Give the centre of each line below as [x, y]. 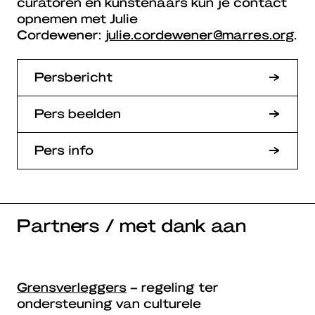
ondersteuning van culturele [109, 302]
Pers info [64, 149]
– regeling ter [173, 286]
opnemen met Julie [77, 18]
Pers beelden [78, 112]
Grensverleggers [72, 286]
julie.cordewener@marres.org [199, 34]
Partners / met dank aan [131, 224]
